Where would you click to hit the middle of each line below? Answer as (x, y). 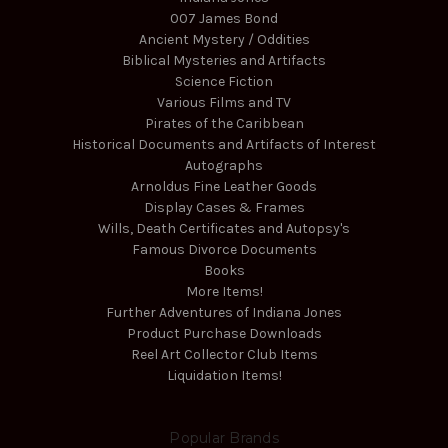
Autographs (224, 166)
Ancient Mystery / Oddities (224, 40)
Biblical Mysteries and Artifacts (224, 61)
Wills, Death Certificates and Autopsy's (224, 229)
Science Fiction (224, 82)
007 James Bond (224, 19)
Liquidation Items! (224, 376)
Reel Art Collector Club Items (224, 355)
